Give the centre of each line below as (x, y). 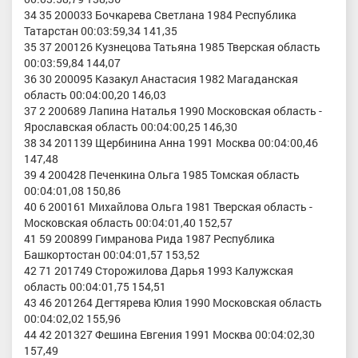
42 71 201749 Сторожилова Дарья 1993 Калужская (159, 270)
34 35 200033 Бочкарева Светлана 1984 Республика (160, 14)
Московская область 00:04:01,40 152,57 (128, 222)
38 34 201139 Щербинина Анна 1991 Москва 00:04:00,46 (171, 142)
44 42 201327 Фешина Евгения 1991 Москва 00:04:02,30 (169, 334)
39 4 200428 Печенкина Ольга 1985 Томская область (162, 174)
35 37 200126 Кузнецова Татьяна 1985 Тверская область (172, 46)
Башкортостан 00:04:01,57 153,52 (112, 254)
